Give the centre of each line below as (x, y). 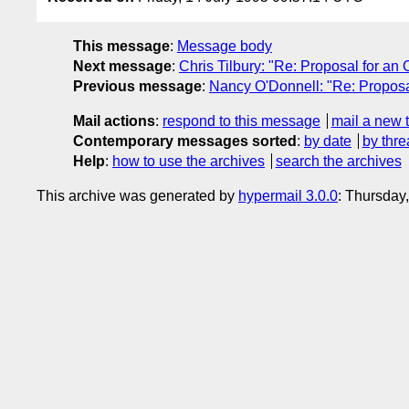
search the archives (338, 161)
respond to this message (241, 121)
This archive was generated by (137, 195)
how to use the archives (189, 161)
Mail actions (114, 121)
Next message (122, 66)
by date (328, 141)
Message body (225, 46)
